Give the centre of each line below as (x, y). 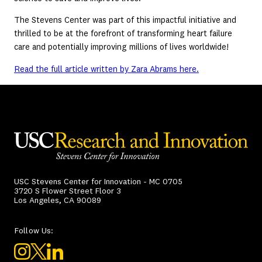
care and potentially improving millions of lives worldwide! (121, 48)
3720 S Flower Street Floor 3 (68, 191)
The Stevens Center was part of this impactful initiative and (125, 21)
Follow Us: (34, 231)
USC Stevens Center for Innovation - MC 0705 (98, 182)
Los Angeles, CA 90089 (58, 200)
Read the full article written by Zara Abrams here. (106, 69)
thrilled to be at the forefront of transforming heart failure (123, 34)
